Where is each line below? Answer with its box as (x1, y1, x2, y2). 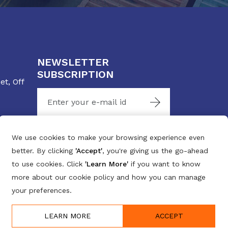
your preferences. (12, 186, 72, 194)
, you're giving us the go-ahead (102, 147, 208, 155)
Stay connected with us (37, 133, 142, 144)
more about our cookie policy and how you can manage (12, 173, 206, 181)
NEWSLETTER (37, 55, 109, 68)
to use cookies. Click (12, 160, 85, 168)
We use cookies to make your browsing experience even (12, 133, 205, 141)
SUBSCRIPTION (37, 68, 113, 80)
